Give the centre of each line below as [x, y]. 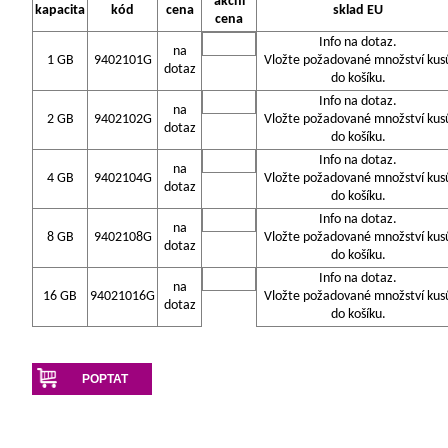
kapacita [60, 10]
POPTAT [104, 379]
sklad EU [358, 10]
